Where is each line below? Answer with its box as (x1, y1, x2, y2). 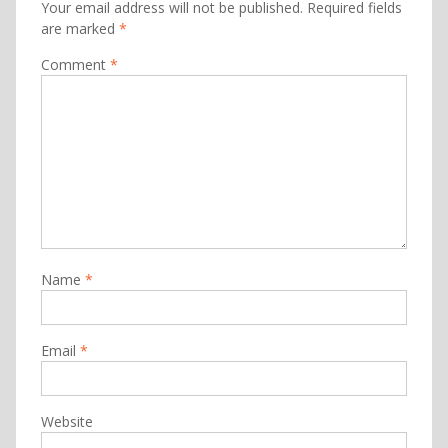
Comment (40, 55, 110, 74)
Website (40, 412, 93, 431)
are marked (40, 19, 119, 38)
